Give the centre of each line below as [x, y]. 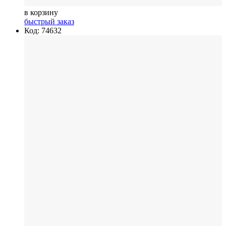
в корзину [41, 12]
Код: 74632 [43, 30]
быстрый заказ [49, 21]
